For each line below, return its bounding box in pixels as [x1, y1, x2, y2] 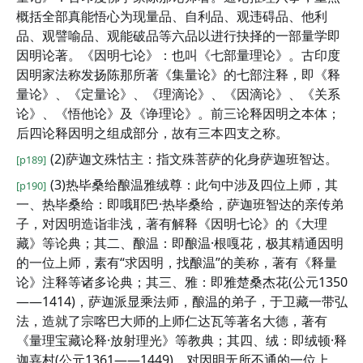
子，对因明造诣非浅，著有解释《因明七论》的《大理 [16, 215, 327, 233]
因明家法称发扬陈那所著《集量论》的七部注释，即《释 [16, 66, 340, 83]
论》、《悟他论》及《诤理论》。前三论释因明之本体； [16, 105, 340, 122]
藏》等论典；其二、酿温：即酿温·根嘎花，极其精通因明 [16, 234, 344, 252]
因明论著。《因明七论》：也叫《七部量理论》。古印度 [16, 46, 340, 64]
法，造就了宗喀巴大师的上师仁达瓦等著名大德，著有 [16, 312, 327, 330]
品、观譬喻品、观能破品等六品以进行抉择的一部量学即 [16, 27, 340, 45]
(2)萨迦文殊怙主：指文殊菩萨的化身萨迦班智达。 [50, 150, 338, 168]
